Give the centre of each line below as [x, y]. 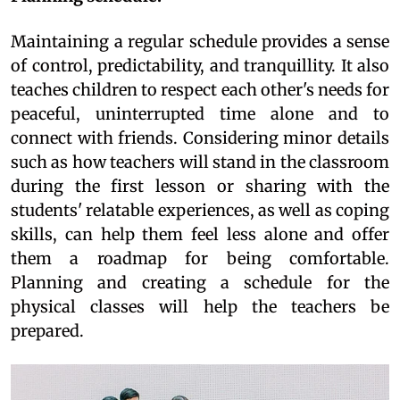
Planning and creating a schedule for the [200, 282]
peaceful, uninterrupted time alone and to [200, 113]
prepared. [47, 330]
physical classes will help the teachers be [200, 306]
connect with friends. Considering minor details [200, 137]
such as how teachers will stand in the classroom [200, 162]
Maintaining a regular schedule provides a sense [200, 41]
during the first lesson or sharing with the [200, 186]
